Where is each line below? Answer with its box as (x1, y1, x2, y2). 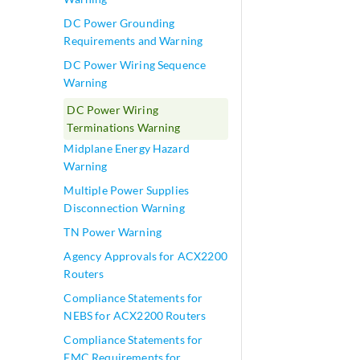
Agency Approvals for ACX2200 (63, 249, 227, 263)
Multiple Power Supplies (63, 183, 190, 197)
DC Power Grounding (63, 16, 175, 30)
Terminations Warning (67, 121, 181, 134)
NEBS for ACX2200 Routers (63, 309, 207, 322)
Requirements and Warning (63, 34, 203, 47)
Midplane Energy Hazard (63, 141, 190, 155)
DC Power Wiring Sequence (63, 58, 207, 72)
